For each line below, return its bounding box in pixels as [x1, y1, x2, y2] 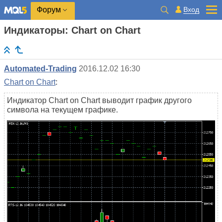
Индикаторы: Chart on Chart [4, 25, 141, 36]
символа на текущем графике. [7, 106, 118, 114]
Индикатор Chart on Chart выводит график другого [7, 96, 192, 105]
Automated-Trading [4, 64, 77, 73]
